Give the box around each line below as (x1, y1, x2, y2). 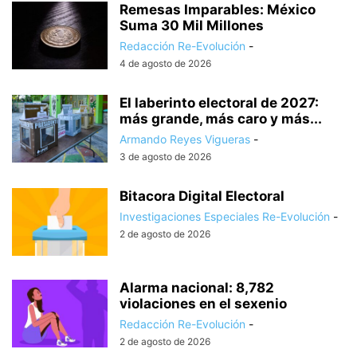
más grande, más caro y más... (120, 110, 322, 127)
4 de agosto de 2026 (120, 57, 211, 69)
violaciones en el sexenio (120, 295, 287, 312)
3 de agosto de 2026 (120, 150, 211, 163)
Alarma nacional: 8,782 (120, 279, 274, 296)
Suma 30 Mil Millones (120, 17, 264, 33)
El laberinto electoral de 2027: (120, 94, 319, 111)
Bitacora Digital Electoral (120, 187, 284, 204)
